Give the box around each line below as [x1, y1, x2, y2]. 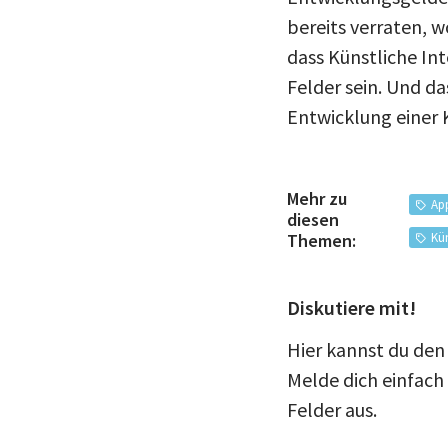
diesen [287, 208, 339, 232]
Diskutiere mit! [287, 294, 416, 320]
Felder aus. [287, 396, 377, 422]
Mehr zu [287, 187, 347, 211]
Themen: [287, 229, 356, 253]
